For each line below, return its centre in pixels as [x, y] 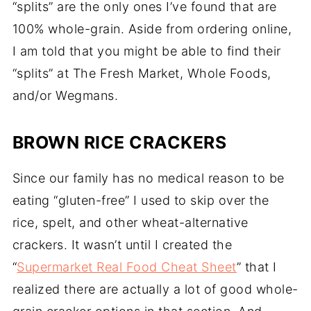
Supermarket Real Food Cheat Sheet [127, 267]
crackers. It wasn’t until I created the [122, 245]
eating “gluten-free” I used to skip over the [141, 200]
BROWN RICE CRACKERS [119, 142]
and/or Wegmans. [65, 95]
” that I [257, 267]
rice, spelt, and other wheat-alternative [130, 222]
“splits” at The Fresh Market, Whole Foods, [142, 73]
